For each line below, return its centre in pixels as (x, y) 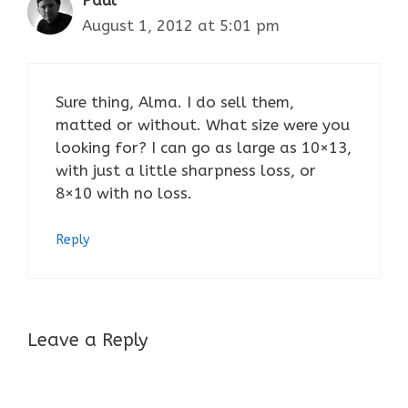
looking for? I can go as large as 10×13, (204, 147)
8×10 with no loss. (124, 193)
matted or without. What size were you (203, 124)
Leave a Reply (87, 340)
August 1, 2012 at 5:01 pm (181, 26)
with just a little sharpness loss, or (186, 170)
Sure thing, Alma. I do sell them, (175, 102)
